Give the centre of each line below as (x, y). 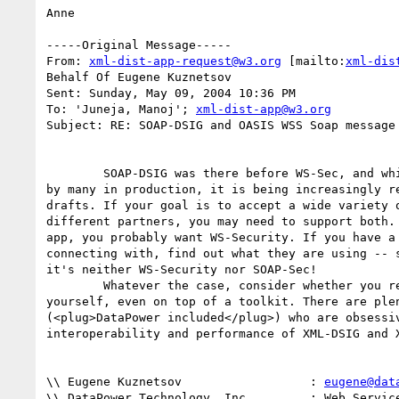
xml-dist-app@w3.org (264, 109)
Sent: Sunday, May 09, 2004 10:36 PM (171, 93)
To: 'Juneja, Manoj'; (121, 109)
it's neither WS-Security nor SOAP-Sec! (185, 269)
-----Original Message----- (139, 45)
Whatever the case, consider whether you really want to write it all (75, 285)
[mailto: (313, 61)
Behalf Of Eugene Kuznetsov (139, 77)
